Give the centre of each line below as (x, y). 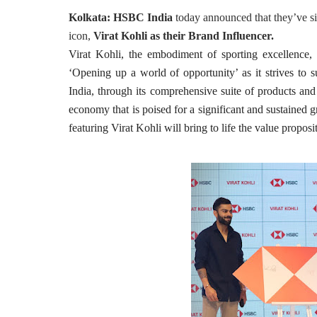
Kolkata (88, 17)
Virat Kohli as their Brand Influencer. (184, 36)
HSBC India (143, 17)
